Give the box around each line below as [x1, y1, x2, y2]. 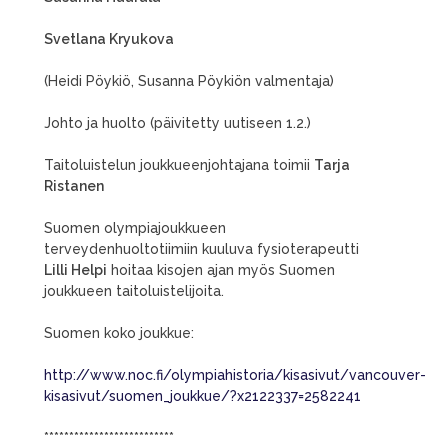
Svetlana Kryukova [44, 31, 174, 47]
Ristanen [44, 178, 104, 194]
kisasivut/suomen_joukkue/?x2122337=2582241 [44, 388, 361, 404]
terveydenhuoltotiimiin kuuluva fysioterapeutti [44, 241, 359, 257]
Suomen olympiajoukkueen [44, 220, 226, 236]
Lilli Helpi [44, 262, 107, 278]
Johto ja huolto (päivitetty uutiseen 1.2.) [44, 115, 311, 131]
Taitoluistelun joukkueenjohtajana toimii [44, 157, 314, 173]
